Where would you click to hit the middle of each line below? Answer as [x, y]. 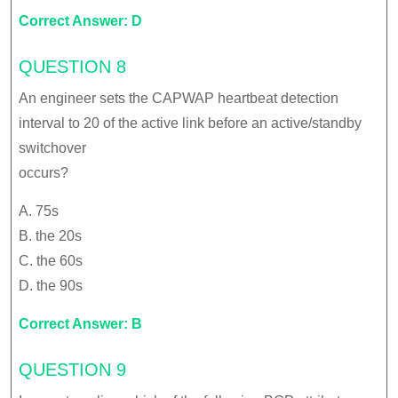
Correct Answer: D [80, 20]
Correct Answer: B [80, 323]
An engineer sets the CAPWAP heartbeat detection [179, 98]
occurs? [44, 172]
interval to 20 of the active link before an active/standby [190, 123]
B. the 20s [50, 235]
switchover [52, 147]
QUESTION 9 [72, 369]
